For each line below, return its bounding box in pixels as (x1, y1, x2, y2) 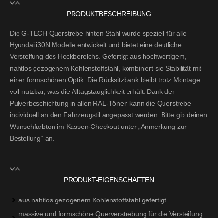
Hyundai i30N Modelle (10, 41, 75, 49)
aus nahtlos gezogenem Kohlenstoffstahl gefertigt (18, 196, 166, 204)
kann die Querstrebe (127, 99, 191, 108)
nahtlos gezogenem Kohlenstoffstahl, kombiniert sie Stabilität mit (10, 64, 201, 73)
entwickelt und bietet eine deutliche (75, 41, 182, 49)
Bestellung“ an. (10, 134, 58, 143)
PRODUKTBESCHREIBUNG (66, 10, 152, 18)
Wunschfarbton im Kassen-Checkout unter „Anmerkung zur (10, 123, 187, 131)
